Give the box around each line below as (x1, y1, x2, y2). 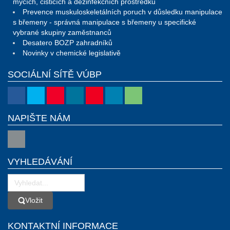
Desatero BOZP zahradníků (23, 38, 112, 47)
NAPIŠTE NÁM (8, 112, 70, 123)
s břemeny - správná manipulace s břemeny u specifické (13, 17, 196, 26)
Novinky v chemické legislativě (23, 48, 121, 57)
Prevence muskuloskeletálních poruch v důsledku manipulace (23, 7, 222, 16)
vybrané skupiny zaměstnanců (13, 28, 111, 36)
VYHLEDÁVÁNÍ (8, 156, 72, 167)
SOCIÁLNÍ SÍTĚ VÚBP (8, 69, 102, 80)
